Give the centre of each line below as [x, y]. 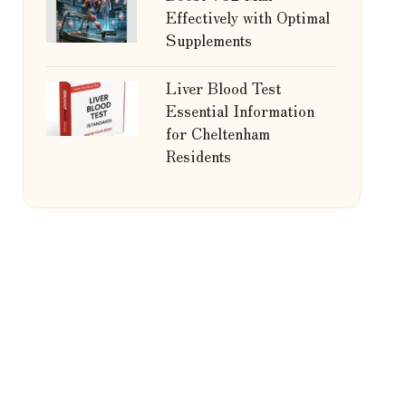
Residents [198, 155]
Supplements [208, 39]
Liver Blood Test [223, 87]
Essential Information [240, 110]
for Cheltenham [217, 133]
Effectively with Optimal [247, 17]
